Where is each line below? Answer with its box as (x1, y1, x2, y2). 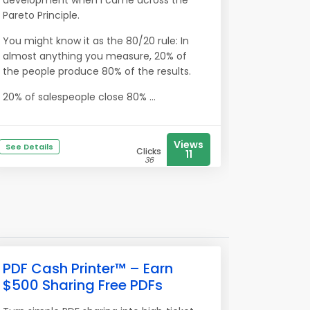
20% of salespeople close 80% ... (3, 90, 156, 104)
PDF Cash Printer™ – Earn (3, 259, 173, 278)
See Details (6, 141, 53, 152)
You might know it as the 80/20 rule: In (3, 34, 189, 48)
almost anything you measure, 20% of (3, 49, 187, 63)
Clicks (136, 145, 161, 157)
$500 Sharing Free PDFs (3, 275, 163, 295)
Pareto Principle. (3, 8, 80, 22)
